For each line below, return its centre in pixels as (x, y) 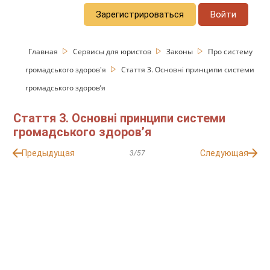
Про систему (231, 51)
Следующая (224, 153)
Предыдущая (49, 153)
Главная (44, 51)
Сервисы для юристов (113, 51)
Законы (181, 51)
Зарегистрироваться (140, 14)
